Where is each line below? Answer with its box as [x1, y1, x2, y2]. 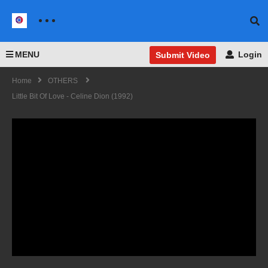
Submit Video [156, 50, 210, 60]
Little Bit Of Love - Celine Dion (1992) [12, 92, 133, 100]
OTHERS [48, 77, 78, 85]
